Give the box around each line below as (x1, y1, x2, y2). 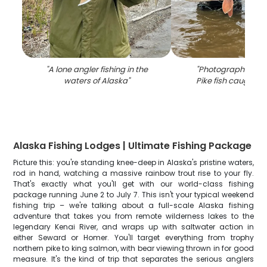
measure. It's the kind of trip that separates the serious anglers (13, 254, 254, 264)
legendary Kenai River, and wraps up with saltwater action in (13, 222, 254, 232)
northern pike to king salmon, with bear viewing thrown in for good (13, 243, 254, 253)
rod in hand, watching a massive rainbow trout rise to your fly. (13, 168, 254, 178)
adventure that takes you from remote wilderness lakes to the (13, 211, 254, 221)
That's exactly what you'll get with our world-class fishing (13, 179, 254, 189)
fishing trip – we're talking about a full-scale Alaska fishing (13, 200, 254, 210)
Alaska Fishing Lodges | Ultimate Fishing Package (13, 139, 252, 153)
